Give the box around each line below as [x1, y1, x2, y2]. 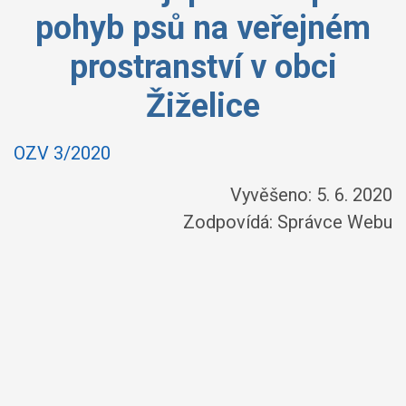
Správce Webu [277, 211, 392, 233]
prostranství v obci [69, 48, 337, 86]
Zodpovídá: [183, 211, 277, 233]
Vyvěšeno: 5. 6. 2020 [230, 184, 392, 206]
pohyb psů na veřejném [35, 9, 371, 47]
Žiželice [146, 87, 260, 125]
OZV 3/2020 [14, 142, 111, 164]
